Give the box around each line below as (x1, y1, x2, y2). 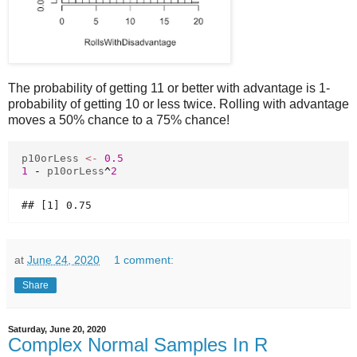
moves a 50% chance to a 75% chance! (8, 112, 229, 127)
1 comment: (114, 253, 175, 267)
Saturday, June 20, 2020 (8, 324, 106, 335)
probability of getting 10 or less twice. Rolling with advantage (8, 96, 349, 111)
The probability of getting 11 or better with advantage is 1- (8, 80, 330, 95)
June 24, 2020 (27, 253, 100, 267)
